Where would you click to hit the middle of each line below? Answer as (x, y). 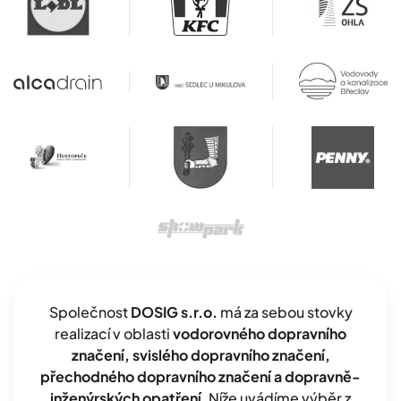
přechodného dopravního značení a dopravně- (200, 376)
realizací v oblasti (114, 333)
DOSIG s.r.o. (174, 311)
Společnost (90, 311)
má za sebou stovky (285, 311)
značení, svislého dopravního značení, (200, 354)
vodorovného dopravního (260, 333)
